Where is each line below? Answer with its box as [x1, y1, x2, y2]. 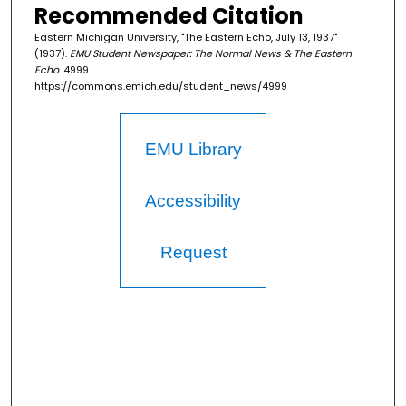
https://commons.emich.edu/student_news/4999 [34, 79, 287, 94]
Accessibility [145, 191, 242, 211]
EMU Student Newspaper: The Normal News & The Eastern [69, 46, 352, 62]
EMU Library [144, 140, 242, 159]
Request [159, 243, 227, 263]
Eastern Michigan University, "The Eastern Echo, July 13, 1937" [34, 30, 337, 45]
